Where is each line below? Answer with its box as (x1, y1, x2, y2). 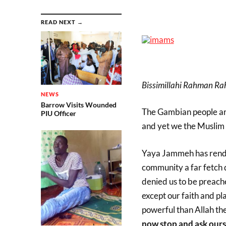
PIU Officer (40, 109, 76, 118)
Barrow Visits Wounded (40, 100, 117, 109)
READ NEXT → (40, 19, 83, 25)
